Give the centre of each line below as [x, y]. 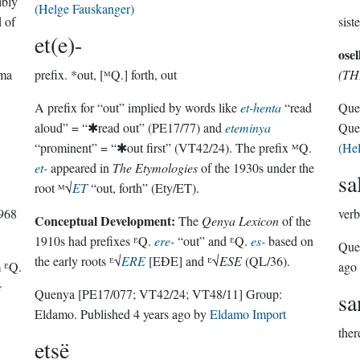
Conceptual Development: [105, 221]
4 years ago [162, 314]
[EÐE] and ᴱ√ [183, 261]
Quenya [57, 294]
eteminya [248, 127]
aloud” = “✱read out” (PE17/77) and [130, 127]
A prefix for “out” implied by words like [138, 107]
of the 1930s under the [256, 168]
